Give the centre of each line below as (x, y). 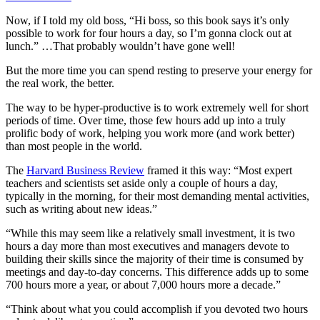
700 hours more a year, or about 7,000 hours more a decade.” (145, 284)
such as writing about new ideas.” (83, 209)
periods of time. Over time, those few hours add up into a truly (146, 120)
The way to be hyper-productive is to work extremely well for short (157, 107)
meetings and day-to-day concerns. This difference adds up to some (157, 271)
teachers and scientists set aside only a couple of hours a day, (142, 183)
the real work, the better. (61, 83)
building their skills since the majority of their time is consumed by (155, 259)
